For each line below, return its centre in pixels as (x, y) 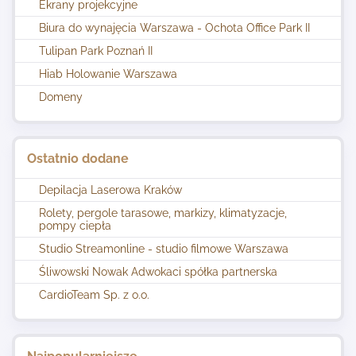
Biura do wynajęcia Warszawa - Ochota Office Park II (174, 28)
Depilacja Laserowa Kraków (110, 190)
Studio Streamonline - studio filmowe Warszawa (164, 249)
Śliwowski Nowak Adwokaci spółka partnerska (158, 272)
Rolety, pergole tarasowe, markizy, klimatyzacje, (163, 213)
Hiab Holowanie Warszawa (108, 74)
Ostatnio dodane (78, 159)
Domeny (61, 97)
